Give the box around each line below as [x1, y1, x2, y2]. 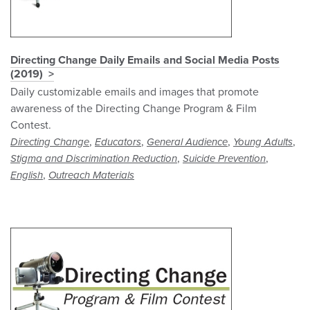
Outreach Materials [48, 169, 134, 182]
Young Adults [233, 136, 293, 149]
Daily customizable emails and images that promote [10, 85, 259, 100]
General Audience [147, 136, 228, 149]
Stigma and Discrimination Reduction [10, 152, 177, 165]
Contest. [10, 118, 51, 133]
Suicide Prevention [183, 152, 266, 165]
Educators [95, 136, 141, 149]
